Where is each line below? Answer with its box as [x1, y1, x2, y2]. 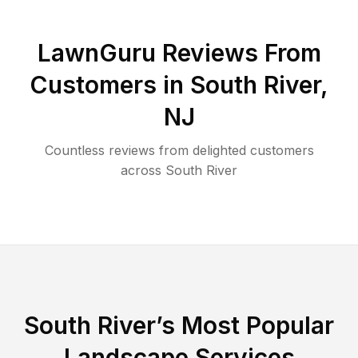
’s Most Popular [156, 310, 334, 340]
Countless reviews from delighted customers [44, 141, 314, 158]
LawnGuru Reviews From [37, 38, 321, 67]
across [121, 161, 161, 178]
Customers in [30, 70, 190, 99]
